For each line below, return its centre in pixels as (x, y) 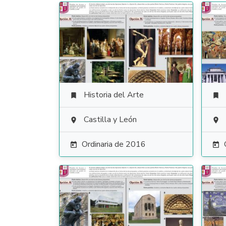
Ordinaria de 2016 (114, 144)
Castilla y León (110, 120)
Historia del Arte (114, 95)
